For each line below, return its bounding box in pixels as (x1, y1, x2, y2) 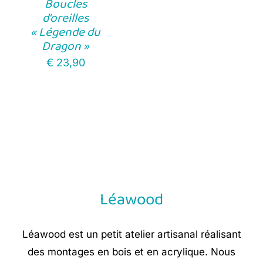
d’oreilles (42, 8, 89, 28)
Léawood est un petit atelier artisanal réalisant (22, 228, 241, 241)
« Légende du (31, 22, 101, 42)
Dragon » (42, 36, 90, 56)
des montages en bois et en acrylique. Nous (28, 246, 235, 258)
